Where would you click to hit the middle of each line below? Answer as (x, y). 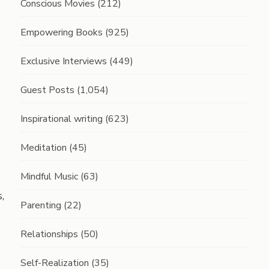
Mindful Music (49, 177)
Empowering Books (61, 32)
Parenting (41, 205)
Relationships (49, 234)
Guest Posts (47, 90)
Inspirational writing (61, 119)
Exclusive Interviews (63, 61)
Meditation (43, 148)
